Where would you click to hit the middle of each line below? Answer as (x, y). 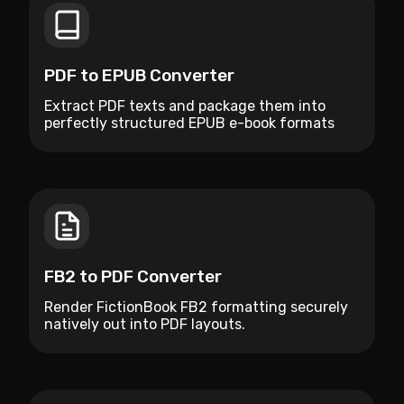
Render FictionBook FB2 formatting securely (196, 307)
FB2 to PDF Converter (133, 276)
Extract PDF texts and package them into (185, 106)
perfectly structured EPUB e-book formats (189, 123)
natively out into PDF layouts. (145, 324)
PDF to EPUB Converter (139, 75)
